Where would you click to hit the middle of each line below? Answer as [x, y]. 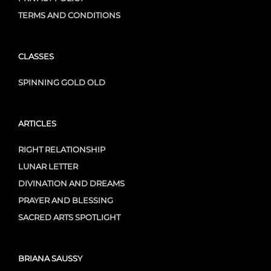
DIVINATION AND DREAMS [71, 183]
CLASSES [36, 56]
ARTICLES [37, 123]
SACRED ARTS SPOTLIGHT [69, 217]
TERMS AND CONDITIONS [69, 15]
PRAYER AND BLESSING [66, 200]
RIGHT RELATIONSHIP [62, 149]
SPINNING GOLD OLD [62, 82]
